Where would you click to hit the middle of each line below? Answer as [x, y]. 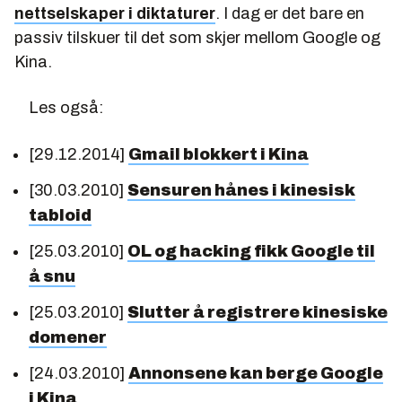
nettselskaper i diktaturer [115, 13]
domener [68, 337]
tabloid [60, 215]
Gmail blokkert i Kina [218, 154]
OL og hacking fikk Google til [251, 251]
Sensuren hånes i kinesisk [241, 190]
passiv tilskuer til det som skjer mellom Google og [197, 37]
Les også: [66, 107]
